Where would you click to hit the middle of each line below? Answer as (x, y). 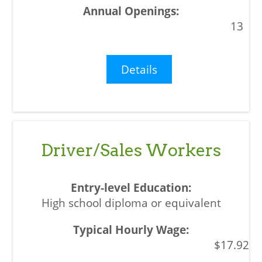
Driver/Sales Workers (131, 150)
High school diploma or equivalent (131, 202)
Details (139, 70)
